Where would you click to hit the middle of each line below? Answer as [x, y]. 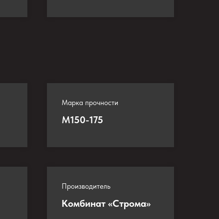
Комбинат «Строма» [106, 203]
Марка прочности [90, 103]
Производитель [86, 186]
